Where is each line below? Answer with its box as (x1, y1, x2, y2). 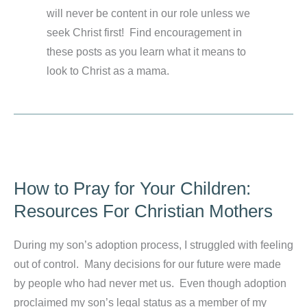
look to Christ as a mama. (47, 65, 169, 77)
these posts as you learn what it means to (47, 46, 246, 58)
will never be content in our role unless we (47, 8, 250, 19)
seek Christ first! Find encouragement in (47, 27, 242, 38)
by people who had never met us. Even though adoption (14, 278, 286, 290)
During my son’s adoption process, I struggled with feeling (14, 239, 293, 251)
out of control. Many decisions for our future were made (14, 258, 281, 271)
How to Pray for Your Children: (14, 178, 251, 199)
